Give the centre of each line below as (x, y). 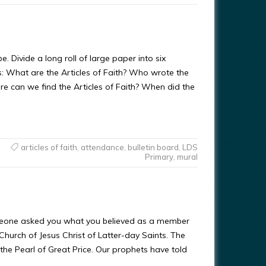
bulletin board (153, 147)
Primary (159, 157)
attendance (102, 147)
